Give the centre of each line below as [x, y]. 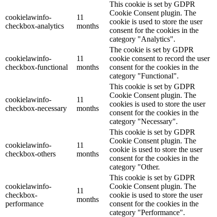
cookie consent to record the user [160, 58]
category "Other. [135, 167]
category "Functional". [144, 76]
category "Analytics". [142, 39]
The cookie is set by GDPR [152, 49]
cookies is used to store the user [157, 104]
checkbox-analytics [35, 26]
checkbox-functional [37, 67]
